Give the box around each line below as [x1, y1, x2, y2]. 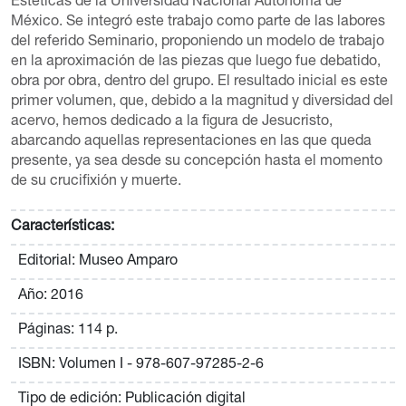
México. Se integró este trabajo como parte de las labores [10, 15, 385, 31]
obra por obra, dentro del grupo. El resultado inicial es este [10, 75, 388, 91]
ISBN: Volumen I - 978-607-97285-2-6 [17, 358, 264, 373]
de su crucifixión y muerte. [10, 175, 181, 190]
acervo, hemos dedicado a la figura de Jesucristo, [10, 115, 333, 130]
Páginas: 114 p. [17, 324, 118, 339]
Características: [10, 220, 114, 236]
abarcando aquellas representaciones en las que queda [10, 135, 372, 150]
